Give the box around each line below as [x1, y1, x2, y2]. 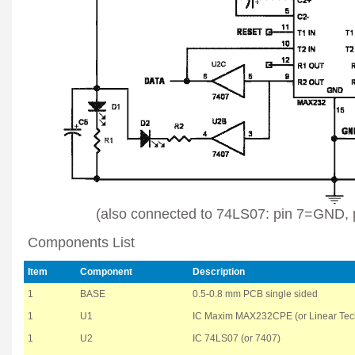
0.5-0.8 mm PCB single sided [193, 288, 318, 300]
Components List [24, 234, 135, 251]
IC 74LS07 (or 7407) [193, 333, 281, 345]
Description [193, 266, 245, 278]
